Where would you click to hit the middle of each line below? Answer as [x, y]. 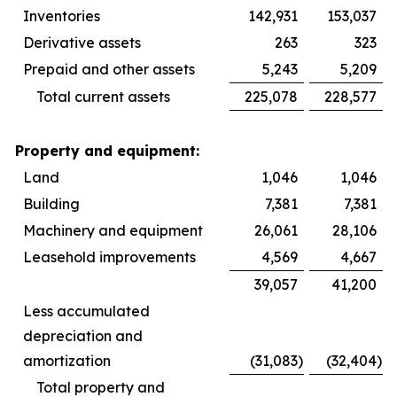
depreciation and [83, 336]
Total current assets [103, 97]
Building [51, 204]
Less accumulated [86, 311]
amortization [67, 361]
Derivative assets [82, 43]
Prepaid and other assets [109, 69]
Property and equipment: [107, 151]
